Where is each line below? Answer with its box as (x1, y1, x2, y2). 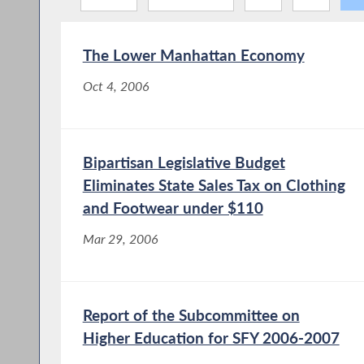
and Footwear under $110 (82, 197, 263, 217)
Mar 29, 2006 (82, 231, 158, 246)
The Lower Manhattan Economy (82, 45, 305, 64)
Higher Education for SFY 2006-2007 (82, 327, 340, 347)
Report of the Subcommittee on (82, 305, 300, 324)
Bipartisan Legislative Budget (82, 152, 285, 171)
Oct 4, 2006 (82, 78, 149, 93)
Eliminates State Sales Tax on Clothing (82, 175, 345, 194)
